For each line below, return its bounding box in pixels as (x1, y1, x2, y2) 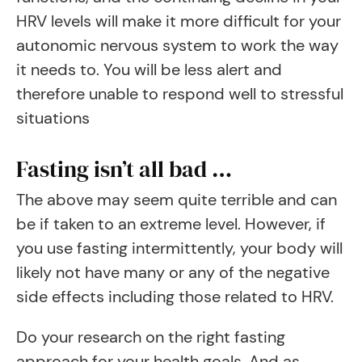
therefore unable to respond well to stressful (16, 83, 343, 104)
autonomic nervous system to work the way (16, 35, 339, 56)
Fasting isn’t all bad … (16, 154, 232, 184)
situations (16, 107, 90, 128)
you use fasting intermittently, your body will (16, 238, 343, 259)
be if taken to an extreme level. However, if (16, 213, 326, 234)
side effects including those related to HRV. (16, 286, 334, 307)
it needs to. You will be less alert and (16, 59, 282, 80)
